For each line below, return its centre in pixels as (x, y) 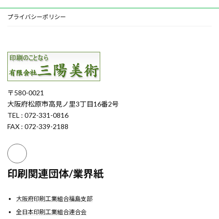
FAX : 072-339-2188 (38, 127)
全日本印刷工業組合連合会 (51, 212)
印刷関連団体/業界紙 (55, 173)
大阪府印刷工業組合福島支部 (54, 198)
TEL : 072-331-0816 (38, 115)
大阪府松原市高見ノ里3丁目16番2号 (63, 104)
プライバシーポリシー (37, 17)
